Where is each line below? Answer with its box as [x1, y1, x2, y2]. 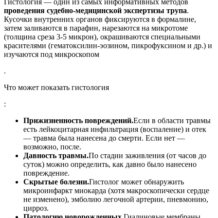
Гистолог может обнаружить [89, 177, 184, 186]
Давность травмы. [23, 151, 89, 160]
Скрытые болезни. [23, 177, 89, 186]
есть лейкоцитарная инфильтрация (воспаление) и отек [23, 125, 206, 133]
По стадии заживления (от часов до [89, 151, 206, 160]
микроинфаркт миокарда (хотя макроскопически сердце [23, 186, 209, 195]
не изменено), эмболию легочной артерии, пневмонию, [23, 195, 208, 203]
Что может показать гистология [4, 83, 109, 91]
